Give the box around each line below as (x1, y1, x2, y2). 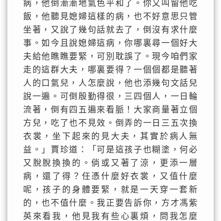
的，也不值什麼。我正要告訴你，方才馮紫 (23, 198, 198, 208)
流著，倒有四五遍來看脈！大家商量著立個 (23, 105, 198, 114)
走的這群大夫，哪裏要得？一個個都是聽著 (23, 65, 198, 74)
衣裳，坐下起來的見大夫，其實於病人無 (23, 132, 198, 141)
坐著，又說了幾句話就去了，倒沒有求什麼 (23, 25, 198, 35)
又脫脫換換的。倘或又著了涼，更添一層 (23, 158, 198, 168)
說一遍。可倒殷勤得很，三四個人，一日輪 (23, 92, 198, 101)
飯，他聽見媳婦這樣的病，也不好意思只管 (23, 12, 198, 21)
